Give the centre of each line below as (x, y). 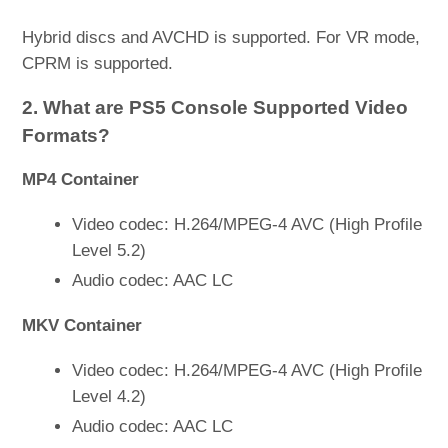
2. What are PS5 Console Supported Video (215, 107)
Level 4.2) (109, 396)
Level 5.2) (109, 250)
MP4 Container (81, 179)
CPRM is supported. (98, 63)
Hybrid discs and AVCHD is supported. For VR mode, (221, 37)
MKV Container (82, 325)
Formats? (66, 135)
